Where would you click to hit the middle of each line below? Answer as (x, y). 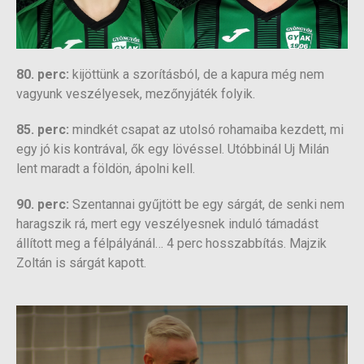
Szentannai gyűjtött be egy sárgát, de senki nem (207, 205)
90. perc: (43, 205)
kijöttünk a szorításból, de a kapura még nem (197, 75)
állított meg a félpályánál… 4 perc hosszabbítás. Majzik (171, 244)
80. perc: (43, 75)
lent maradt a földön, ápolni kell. (106, 169)
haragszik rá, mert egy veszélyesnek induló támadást (167, 224)
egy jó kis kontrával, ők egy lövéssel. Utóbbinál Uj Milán (173, 149)
